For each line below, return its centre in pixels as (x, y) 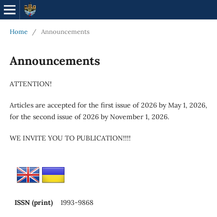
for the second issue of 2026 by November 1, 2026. (89, 116)
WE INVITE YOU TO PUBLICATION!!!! (70, 138)
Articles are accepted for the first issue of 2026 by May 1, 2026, (108, 105)
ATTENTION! (31, 84)
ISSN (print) (35, 202)
